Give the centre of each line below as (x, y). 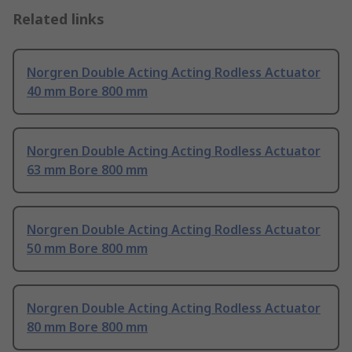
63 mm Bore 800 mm (87, 170)
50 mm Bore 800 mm (87, 249)
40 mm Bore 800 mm (87, 92)
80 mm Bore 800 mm (87, 327)
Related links (59, 19)
